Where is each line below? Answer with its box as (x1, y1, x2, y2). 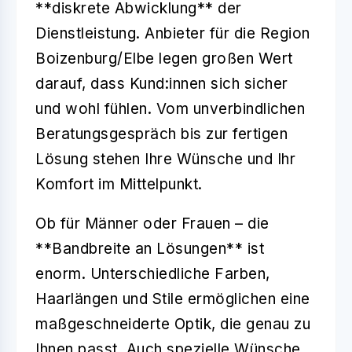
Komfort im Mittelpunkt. (35, 174, 203, 193)
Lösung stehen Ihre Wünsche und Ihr (35, 149, 295, 168)
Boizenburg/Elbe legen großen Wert (35, 49, 293, 68)
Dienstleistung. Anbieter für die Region (35, 24, 310, 42)
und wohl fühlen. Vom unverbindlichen (35, 99, 305, 118)
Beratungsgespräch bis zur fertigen (35, 124, 288, 143)
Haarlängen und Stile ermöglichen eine (35, 289, 310, 308)
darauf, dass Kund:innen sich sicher (35, 74, 288, 93)
